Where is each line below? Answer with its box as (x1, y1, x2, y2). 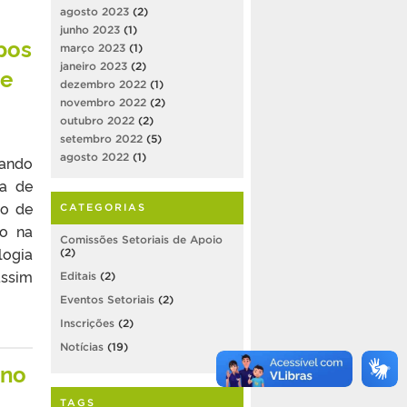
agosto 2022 (60, 150, 129, 163)
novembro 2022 (60, 95, 146, 108)
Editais (60, 269, 96, 282)
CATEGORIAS (60, 201, 146, 213)
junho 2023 (60, 23, 120, 35)
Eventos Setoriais (60, 293, 154, 305)
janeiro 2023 (60, 59, 127, 72)
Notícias (60, 340, 104, 352)
